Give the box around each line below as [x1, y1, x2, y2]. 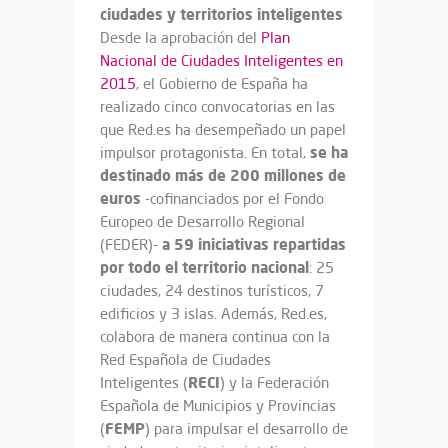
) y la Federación [220, 372, 329, 392]
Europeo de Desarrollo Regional [100, 211, 305, 231]
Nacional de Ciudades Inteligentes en [100, 50, 343, 70]
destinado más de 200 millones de [100, 164, 346, 185]
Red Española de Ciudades [100, 349, 271, 369]
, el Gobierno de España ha [136, 73, 308, 93]
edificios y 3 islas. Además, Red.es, [100, 303, 327, 323]
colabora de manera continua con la [100, 326, 330, 346]
